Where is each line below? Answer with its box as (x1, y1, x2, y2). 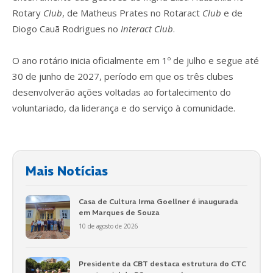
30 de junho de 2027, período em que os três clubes (12, 69, 233, 82)
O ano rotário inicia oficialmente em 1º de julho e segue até (12, 54, 259, 66)
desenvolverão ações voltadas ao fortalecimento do (12, 85, 231, 98)
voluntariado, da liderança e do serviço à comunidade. (12, 101, 235, 114)
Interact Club (121, 22, 173, 35)
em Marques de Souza (78, 207, 160, 217)
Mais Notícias (26, 163, 108, 179)
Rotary (12, 6, 43, 19)
